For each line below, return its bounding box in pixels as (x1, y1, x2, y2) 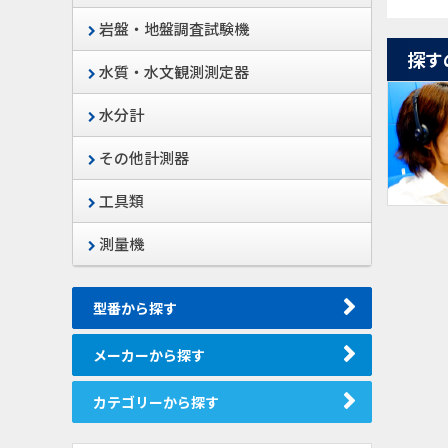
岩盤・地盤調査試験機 (96, 18, 249, 39)
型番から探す (93, 298, 177, 318)
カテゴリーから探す (93, 392, 219, 412)
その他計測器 (96, 147, 189, 168)
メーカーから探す (93, 345, 205, 365)
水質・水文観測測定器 (96, 61, 249, 82)
